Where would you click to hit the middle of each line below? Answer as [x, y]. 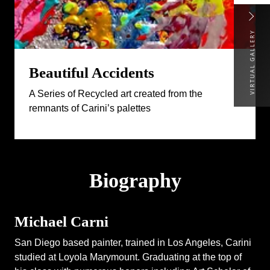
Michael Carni [61, 221]
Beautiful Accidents [92, 72]
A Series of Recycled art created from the [116, 93]
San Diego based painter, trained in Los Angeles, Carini [133, 242]
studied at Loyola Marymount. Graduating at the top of [128, 256]
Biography [135, 180]
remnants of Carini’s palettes [90, 108]
